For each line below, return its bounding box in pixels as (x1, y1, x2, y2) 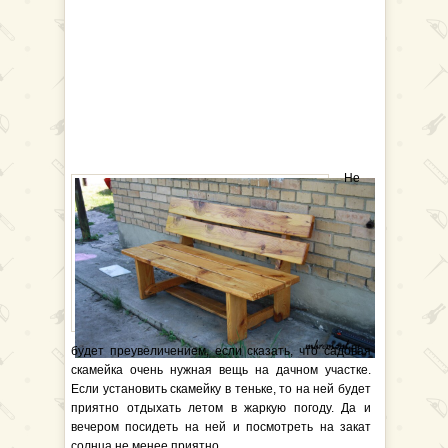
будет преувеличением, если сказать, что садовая (71, 344, 371, 358)
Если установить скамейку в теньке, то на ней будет (71, 382, 371, 396)
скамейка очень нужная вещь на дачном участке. (71, 363, 371, 377)
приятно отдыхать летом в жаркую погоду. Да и (71, 401, 371, 415)
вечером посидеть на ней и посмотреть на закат (71, 420, 371, 434)
